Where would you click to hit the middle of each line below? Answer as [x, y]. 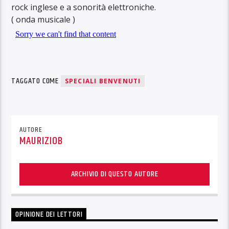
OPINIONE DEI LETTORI [49, 215]
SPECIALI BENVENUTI [103, 81]
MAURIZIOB [41, 141]
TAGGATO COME [36, 81]
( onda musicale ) [43, 20]
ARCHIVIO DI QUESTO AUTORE [114, 174]
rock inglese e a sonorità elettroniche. [84, 7]
